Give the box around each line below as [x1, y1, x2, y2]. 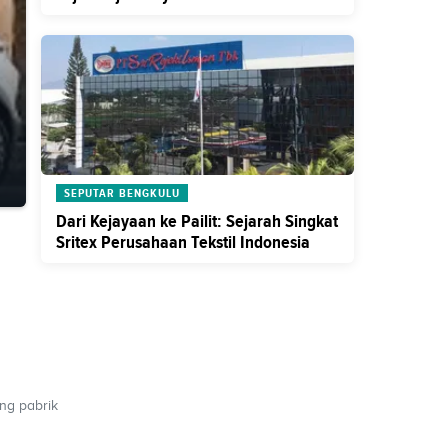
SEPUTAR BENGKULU [64, 184, 180, 203]
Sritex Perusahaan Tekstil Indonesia [56, 229, 310, 256]
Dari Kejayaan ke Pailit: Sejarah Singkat [56, 208, 338, 235]
